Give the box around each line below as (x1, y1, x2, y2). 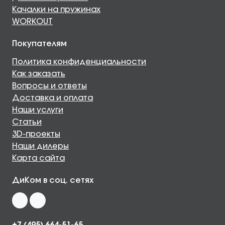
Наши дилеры (12, 142, 69, 151)
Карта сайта (12, 154, 65, 163)
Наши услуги (12, 106, 63, 115)
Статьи (12, 118, 42, 127)
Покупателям (12, 40, 67, 48)
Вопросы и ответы (12, 82, 87, 90)
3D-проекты (12, 130, 60, 139)
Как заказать (12, 70, 65, 78)
